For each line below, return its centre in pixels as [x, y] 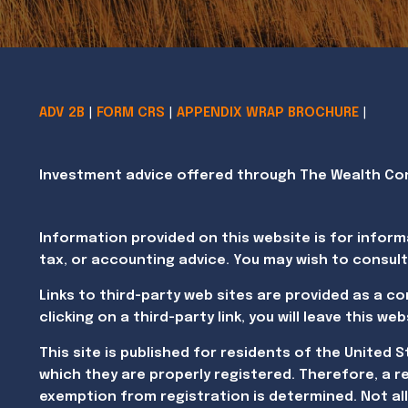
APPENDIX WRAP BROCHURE [268, 112]
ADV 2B [62, 112]
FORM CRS [131, 112]
